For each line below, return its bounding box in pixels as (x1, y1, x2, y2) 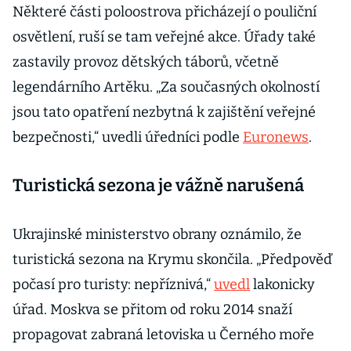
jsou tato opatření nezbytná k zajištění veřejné (13, 103, 316, 121)
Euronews (243, 128, 309, 147)
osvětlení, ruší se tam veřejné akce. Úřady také (13, 28, 316, 46)
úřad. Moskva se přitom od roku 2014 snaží (13, 301, 292, 319)
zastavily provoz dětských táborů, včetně (13, 53, 279, 71)
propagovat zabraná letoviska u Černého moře (13, 326, 314, 344)
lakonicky (250, 276, 315, 294)
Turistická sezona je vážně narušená (13, 175, 304, 197)
